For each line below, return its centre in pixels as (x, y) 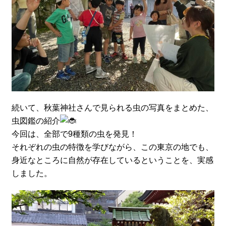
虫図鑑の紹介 (36, 121)
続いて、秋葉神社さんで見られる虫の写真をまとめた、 (113, 107)
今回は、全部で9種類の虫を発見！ (75, 134)
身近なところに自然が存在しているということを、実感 (113, 160)
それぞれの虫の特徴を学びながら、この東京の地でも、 (113, 147)
